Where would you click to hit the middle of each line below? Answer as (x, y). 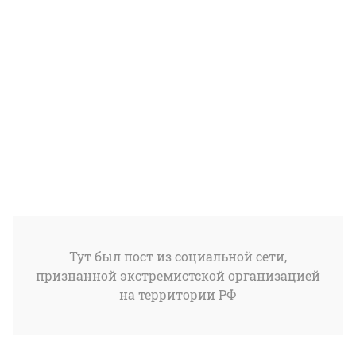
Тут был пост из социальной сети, (178, 257)
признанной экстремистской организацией (178, 276)
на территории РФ (178, 295)
